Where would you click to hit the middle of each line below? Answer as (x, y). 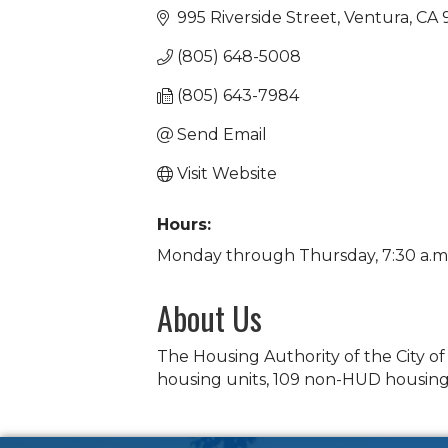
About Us (209, 317)
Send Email (222, 134)
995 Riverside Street (257, 17)
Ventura (376, 17)
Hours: (184, 224)
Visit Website (227, 173)
